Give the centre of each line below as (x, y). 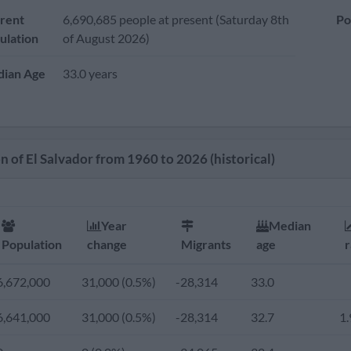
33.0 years (90, 73)
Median (290, 225)
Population (32, 244)
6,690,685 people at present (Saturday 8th (176, 19)
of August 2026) (106, 38)
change (107, 244)
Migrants (206, 244)
